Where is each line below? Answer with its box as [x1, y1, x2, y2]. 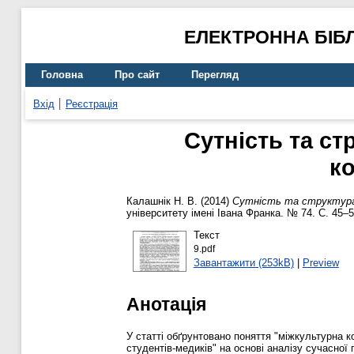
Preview [302, 256, 339, 269]
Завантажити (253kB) [193, 256, 294, 269]
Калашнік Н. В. [126, 195, 198, 208]
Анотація [126, 293, 206, 314]
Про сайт [115, 69, 160, 81]
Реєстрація [66, 97, 118, 110]
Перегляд [191, 69, 239, 81]
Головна [41, 69, 83, 81]
